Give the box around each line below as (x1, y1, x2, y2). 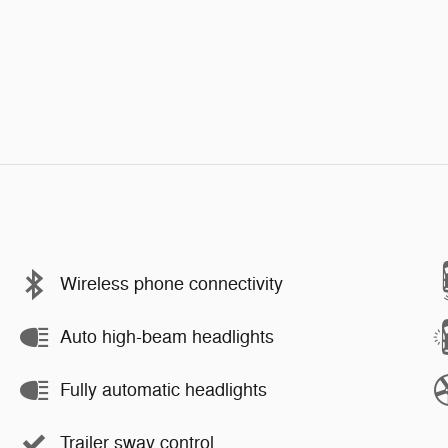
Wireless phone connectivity (60, 273, 283, 295)
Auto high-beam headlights (60, 326, 274, 348)
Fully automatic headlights (60, 379, 267, 401)
